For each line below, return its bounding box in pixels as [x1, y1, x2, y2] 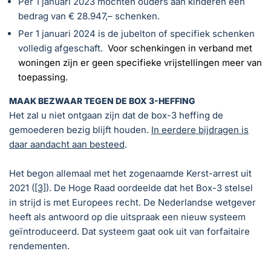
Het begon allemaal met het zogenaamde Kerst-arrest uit [9, 168, 252, 180]
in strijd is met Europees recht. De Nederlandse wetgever [9, 197, 256, 209]
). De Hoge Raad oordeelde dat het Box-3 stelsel [46, 182, 253, 194]
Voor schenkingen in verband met [108, 42, 252, 54]
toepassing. [18, 71, 68, 83]
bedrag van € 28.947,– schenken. [18, 10, 160, 22]
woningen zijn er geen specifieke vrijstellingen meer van [18, 57, 262, 69]
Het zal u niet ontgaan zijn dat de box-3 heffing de [9, 109, 223, 122]
